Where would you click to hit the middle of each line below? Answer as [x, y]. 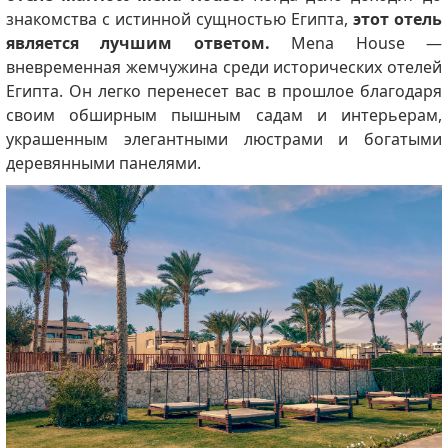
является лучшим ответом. [148, 43]
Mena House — [367, 43]
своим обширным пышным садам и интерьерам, [224, 115]
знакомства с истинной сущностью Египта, [179, 19]
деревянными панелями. [103, 163]
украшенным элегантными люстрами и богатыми [224, 139]
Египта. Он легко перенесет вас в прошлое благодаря [224, 91]
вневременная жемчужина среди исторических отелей [224, 67]
